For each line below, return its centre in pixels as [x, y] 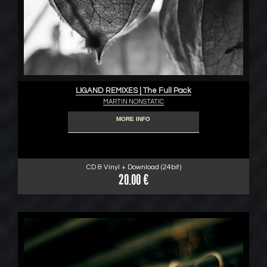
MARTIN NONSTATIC [133, 102]
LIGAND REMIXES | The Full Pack [133, 91]
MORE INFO [133, 119]
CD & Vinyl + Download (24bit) [133, 167]
